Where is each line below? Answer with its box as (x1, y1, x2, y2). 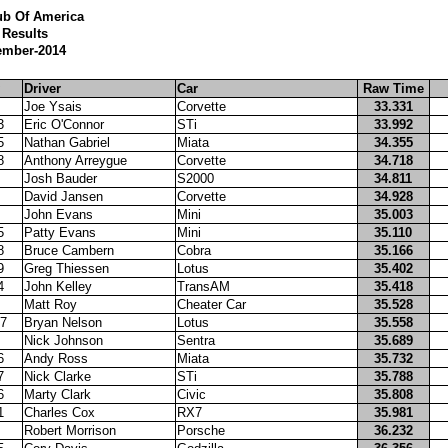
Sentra (176, 333, 215, 348)
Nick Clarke (23, 369, 91, 384)
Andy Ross (23, 351, 88, 366)
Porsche (176, 423, 225, 438)
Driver (23, 81, 61, 96)
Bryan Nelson (23, 315, 102, 330)
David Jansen (23, 189, 103, 204)
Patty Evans (23, 225, 96, 240)
